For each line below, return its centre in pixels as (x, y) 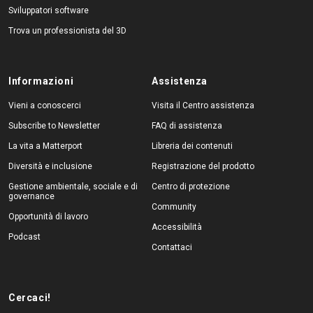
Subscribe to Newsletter (54, 125)
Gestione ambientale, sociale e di (73, 186)
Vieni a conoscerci (45, 105)
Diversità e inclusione (50, 166)
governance (31, 196)
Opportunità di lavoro (48, 216)
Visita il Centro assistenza (203, 105)
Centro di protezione (190, 186)
